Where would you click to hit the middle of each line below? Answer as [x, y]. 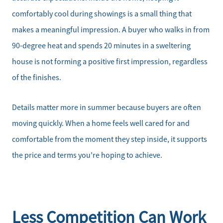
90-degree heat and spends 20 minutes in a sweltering [101, 46]
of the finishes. [37, 77]
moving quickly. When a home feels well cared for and [101, 124]
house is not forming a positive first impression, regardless [110, 61]
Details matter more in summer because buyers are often [107, 108]
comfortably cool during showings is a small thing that [102, 14]
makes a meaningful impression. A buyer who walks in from [111, 30]
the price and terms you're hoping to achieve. [87, 156]
